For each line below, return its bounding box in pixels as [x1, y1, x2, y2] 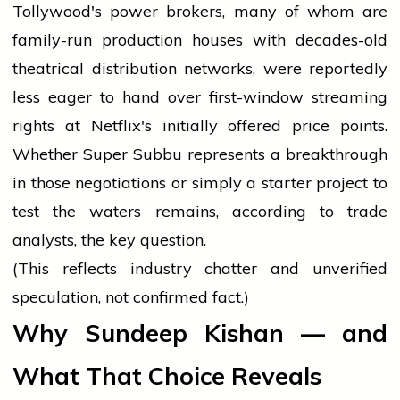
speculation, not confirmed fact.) [12, 287, 249, 308]
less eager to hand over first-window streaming [12, 87, 387, 108]
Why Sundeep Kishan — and [12, 318, 387, 349]
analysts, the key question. [12, 229, 206, 251]
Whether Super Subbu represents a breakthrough [12, 144, 387, 165]
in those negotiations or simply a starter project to [12, 172, 387, 194]
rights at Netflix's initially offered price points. [12, 115, 387, 137]
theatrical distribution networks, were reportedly [12, 58, 387, 79]
